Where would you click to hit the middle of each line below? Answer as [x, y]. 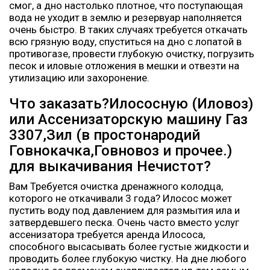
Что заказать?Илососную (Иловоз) [131, 103]
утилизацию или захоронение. [79, 77]
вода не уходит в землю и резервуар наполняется [125, 17]
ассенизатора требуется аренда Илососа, [107, 234]
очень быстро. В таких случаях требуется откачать [128, 29]
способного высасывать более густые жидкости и [129, 246]
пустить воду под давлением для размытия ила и [124, 210]
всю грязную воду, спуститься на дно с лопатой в [125, 41]
